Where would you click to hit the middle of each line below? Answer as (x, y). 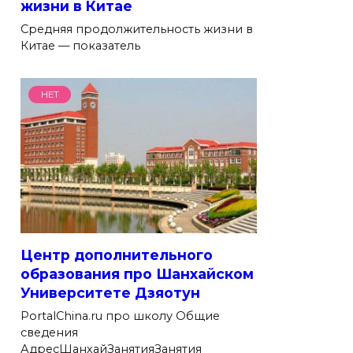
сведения (49, 332)
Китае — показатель (80, 45)
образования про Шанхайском (137, 273)
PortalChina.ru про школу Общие (120, 316)
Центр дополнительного (117, 255)
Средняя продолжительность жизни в (137, 29)
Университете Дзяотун (110, 292)
